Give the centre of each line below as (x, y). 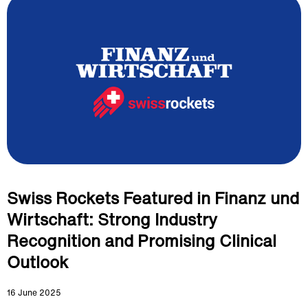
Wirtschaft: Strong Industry (112, 219)
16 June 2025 (34, 293)
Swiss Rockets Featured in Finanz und (153, 198)
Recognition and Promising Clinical (142, 241)
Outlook (38, 262)
